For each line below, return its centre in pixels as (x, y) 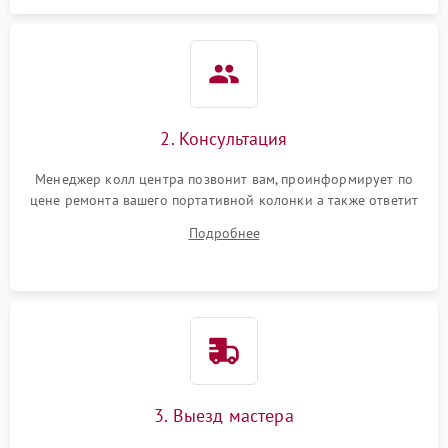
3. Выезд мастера (224, 415)
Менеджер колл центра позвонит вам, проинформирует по (224, 179)
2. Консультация (224, 138)
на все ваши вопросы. (223, 221)
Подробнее (224, 233)
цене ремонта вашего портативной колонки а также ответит (224, 200)
